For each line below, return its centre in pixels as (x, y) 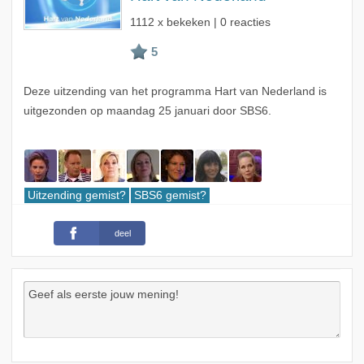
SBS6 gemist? (170, 196)
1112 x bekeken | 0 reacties (200, 23)
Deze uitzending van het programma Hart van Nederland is (175, 92)
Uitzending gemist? (76, 196)
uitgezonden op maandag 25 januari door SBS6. (147, 111)
